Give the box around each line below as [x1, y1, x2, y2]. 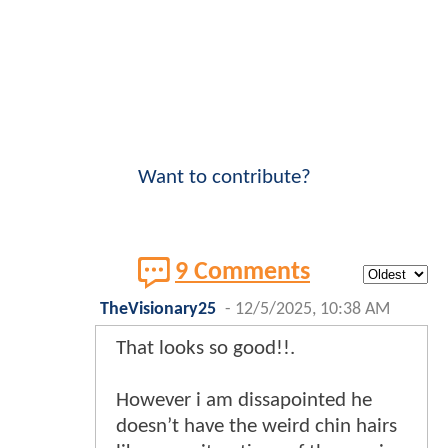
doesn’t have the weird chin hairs [116, 416, 397, 438]
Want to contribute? [137, 167, 311, 189]
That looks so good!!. [116, 338, 295, 360]
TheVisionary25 [100, 301, 216, 319]
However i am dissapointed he [116, 390, 372, 412]
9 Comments [175, 260, 310, 286]
